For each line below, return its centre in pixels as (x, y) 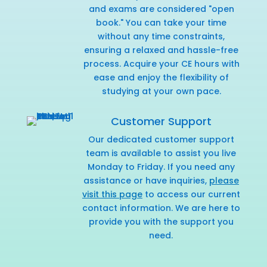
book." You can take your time (162, 22)
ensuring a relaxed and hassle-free (162, 50)
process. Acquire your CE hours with (161, 63)
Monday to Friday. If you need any (161, 167)
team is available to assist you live (161, 153)
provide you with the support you (161, 221)
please (224, 180)
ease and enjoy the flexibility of (162, 77)
